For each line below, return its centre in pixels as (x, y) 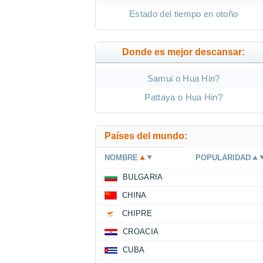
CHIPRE (137, 214)
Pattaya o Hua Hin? (184, 97)
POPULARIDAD (223, 158)
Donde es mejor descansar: (184, 52)
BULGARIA (143, 177)
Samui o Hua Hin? (183, 79)
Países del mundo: (146, 136)
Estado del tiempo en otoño (184, 14)
